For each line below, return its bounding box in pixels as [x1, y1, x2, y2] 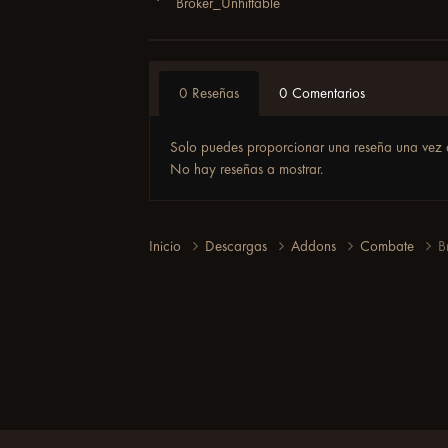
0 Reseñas [179, 83, 240, 102]
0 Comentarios [279, 83, 366, 102]
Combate [360, 237, 419, 256]
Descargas [205, 237, 272, 256]
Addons [291, 237, 341, 256]
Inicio [149, 237, 186, 256]
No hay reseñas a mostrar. [170, 159, 324, 178]
